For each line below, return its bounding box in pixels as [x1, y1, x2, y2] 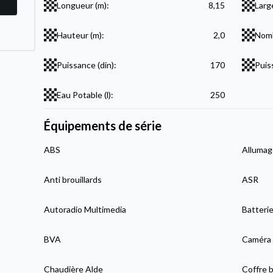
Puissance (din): [57, 59, 117, 70]
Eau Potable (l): [57, 89, 114, 100]
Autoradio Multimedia [44, 204, 127, 214]
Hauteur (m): [57, 29, 105, 40]
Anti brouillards [44, 174, 102, 185]
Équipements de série [44, 118, 162, 133]
